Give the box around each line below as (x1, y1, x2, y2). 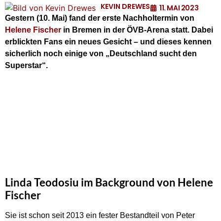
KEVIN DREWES (101, 1, 150, 11)
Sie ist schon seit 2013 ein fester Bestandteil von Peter (5, 211, 195, 220)
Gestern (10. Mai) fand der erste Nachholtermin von (5, 14, 194, 22)
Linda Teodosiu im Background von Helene (5, 176, 213, 189)
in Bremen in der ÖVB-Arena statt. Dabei (61, 26, 213, 34)
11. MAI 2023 (159, 3, 199, 13)
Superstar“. (5, 61, 48, 70)
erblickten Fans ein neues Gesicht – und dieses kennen (5, 37, 212, 46)
